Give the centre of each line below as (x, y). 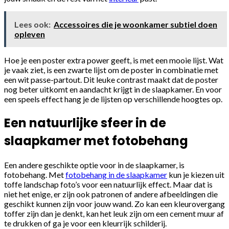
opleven (30, 34)
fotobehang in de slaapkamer (116, 174)
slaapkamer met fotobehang (96, 141)
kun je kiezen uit (196, 174)
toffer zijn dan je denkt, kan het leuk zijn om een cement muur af (114, 213)
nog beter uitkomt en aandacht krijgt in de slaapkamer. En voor (113, 89)
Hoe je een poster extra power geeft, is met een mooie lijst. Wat (114, 60)
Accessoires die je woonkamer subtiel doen (135, 24)
